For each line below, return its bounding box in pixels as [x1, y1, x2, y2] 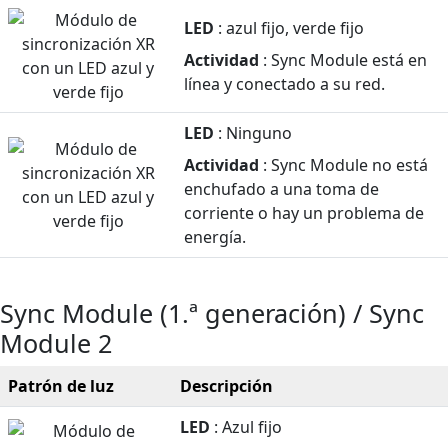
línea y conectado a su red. [184, 72, 385, 95]
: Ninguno [214, 121, 292, 144]
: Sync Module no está [259, 153, 428, 176]
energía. [184, 225, 246, 248]
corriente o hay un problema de [184, 201, 424, 224]
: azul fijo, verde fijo [214, 16, 364, 39]
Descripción [180, 374, 273, 397]
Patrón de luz [8, 374, 114, 397]
